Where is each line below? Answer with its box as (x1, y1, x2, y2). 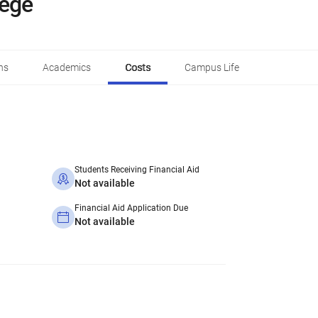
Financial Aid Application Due (75, 203, 188, 213)
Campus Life (185, 62, 239, 73)
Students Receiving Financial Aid (75, 165, 199, 175)
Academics (43, 62, 91, 73)
